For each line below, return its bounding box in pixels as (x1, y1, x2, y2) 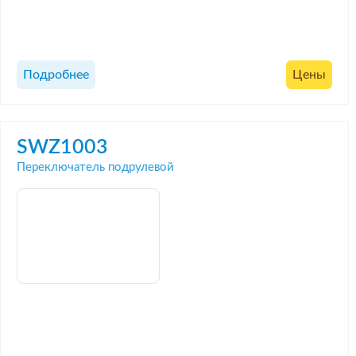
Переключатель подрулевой (17, 161, 174, 173)
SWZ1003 (17, 137, 108, 157)
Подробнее (23, 68, 89, 82)
